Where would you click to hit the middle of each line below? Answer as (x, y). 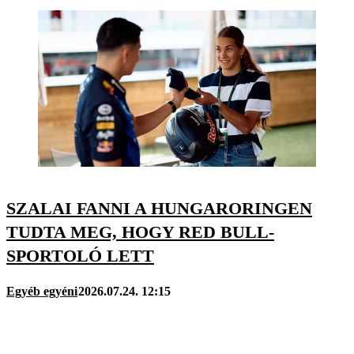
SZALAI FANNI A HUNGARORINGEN (159, 209)
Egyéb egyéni (42, 292)
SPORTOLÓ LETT (80, 256)
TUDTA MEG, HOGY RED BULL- (140, 232)
